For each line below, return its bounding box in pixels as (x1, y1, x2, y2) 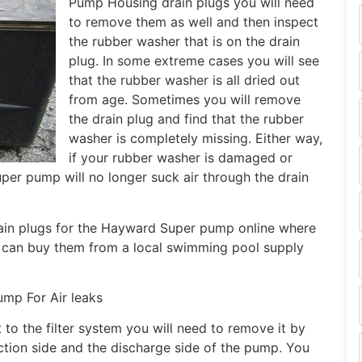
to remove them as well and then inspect (69, 14, 318, 31)
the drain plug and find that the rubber (69, 111, 304, 128)
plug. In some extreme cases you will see (69, 53, 319, 69)
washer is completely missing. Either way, (69, 130, 322, 147)
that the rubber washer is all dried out (69, 72, 300, 89)
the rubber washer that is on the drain (69, 33, 300, 50)
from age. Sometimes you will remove (69, 91, 301, 108)
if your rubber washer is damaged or (69, 149, 293, 166)
